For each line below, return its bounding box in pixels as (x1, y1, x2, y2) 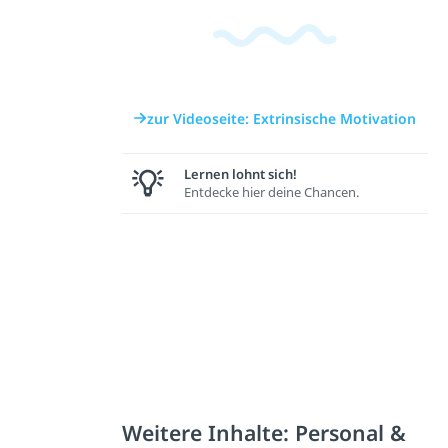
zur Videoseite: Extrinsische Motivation (147, 108, 417, 128)
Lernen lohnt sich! (183, 165, 297, 183)
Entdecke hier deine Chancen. (183, 183, 359, 201)
